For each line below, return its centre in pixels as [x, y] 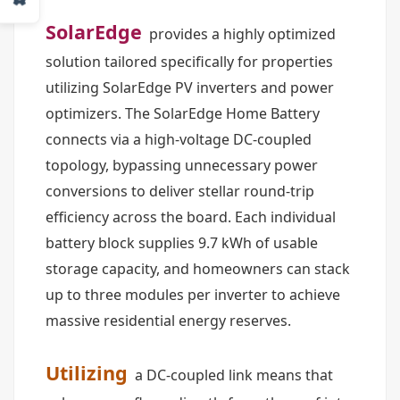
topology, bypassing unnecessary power [182, 165]
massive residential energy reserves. [168, 321]
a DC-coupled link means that [232, 375]
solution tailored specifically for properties [189, 62]
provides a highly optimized [241, 34]
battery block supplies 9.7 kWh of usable [182, 243]
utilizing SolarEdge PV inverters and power [190, 87]
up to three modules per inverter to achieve [193, 295]
